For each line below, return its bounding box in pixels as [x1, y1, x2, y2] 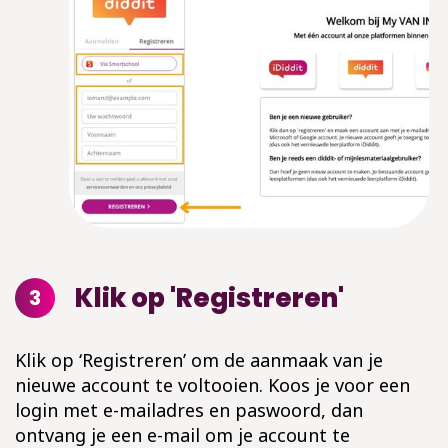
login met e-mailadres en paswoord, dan [15, 398, 363, 423]
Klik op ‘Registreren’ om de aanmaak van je [15, 348, 383, 373]
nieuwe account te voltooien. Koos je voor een [15, 373, 410, 398]
